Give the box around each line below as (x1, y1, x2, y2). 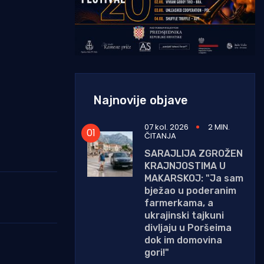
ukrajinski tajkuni (144, 209, 224, 221)
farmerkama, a (144, 197, 213, 209)
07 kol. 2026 (144, 121, 189, 133)
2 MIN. (208, 121, 230, 133)
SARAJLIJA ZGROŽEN (144, 147, 243, 159)
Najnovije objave (93, 93, 188, 107)
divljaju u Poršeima (144, 222, 232, 233)
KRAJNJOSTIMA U (144, 160, 226, 171)
